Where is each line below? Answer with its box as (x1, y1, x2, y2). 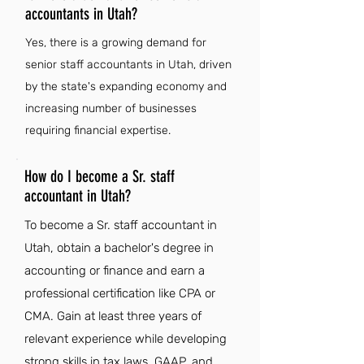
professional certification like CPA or (24, 286, 215, 301)
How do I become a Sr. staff (24, 167, 175, 186)
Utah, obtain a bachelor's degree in (24, 240, 214, 255)
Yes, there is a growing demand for (25, 36, 206, 50)
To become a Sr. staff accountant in (24, 218, 217, 232)
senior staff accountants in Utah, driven (25, 58, 232, 71)
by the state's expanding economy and (25, 80, 227, 93)
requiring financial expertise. (25, 123, 171, 137)
